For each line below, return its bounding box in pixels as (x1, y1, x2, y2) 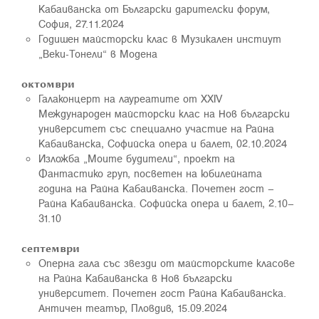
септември (21, 240, 80, 256)
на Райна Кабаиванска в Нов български (38, 270, 232, 286)
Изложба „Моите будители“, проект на (38, 150, 235, 166)
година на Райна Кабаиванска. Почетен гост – (38, 180, 274, 196)
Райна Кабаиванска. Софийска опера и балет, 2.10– (38, 195, 294, 211)
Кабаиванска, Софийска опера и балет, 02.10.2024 (38, 135, 291, 151)
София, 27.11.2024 (38, 16, 124, 31)
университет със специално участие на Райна (38, 120, 274, 136)
